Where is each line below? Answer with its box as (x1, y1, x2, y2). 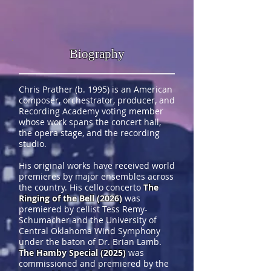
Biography (69, 47, 125, 61)
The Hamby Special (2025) (19, 247, 126, 258)
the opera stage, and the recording (19, 127, 160, 139)
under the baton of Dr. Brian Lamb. (19, 236, 162, 247)
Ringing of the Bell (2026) (19, 192, 122, 204)
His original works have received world (19, 160, 175, 171)
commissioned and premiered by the (19, 258, 169, 269)
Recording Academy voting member (19, 105, 163, 117)
